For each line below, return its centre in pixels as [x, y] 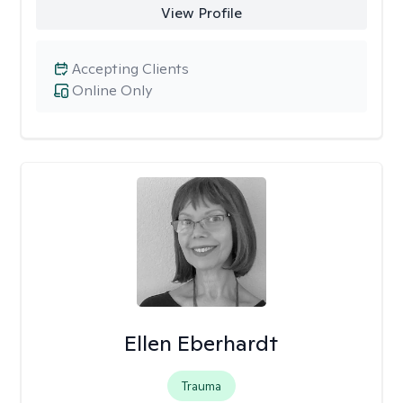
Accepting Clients [130, 69]
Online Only [112, 90]
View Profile [201, 13]
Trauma [201, 386]
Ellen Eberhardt [201, 343]
